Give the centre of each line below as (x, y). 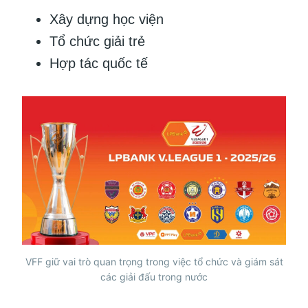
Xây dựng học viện (107, 19)
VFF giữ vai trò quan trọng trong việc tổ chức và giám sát (154, 261)
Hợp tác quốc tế (99, 63)
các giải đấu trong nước (154, 276)
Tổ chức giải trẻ (97, 41)
